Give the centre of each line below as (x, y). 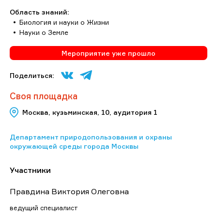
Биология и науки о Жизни (64, 22)
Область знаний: (39, 12)
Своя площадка (44, 96)
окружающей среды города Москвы (74, 146)
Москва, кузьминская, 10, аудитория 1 (90, 112)
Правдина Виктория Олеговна (69, 191)
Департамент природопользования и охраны (91, 137)
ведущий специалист (44, 208)
